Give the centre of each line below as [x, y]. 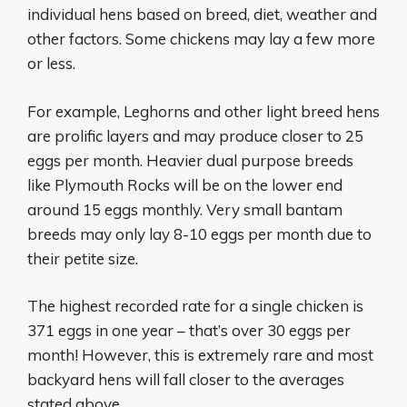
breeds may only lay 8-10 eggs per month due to [199, 233]
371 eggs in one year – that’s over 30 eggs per [189, 330]
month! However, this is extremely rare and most [200, 355]
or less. [51, 63]
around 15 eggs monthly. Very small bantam [185, 209]
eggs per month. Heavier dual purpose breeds [190, 160]
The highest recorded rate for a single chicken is [195, 306]
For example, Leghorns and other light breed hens [203, 111]
